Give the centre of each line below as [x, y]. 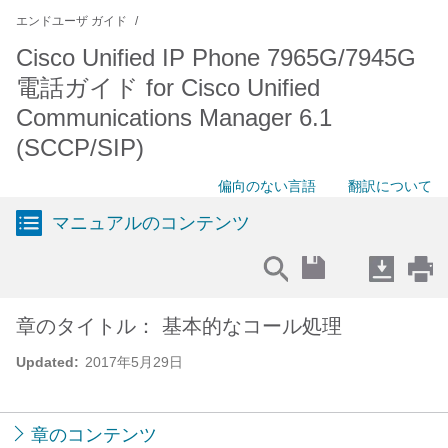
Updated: [47, 362]
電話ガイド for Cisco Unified [168, 87]
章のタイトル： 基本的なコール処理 [179, 326]
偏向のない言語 [267, 186]
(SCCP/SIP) [80, 147]
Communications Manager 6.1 [174, 117]
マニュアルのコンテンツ [151, 223]
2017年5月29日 [134, 362]
